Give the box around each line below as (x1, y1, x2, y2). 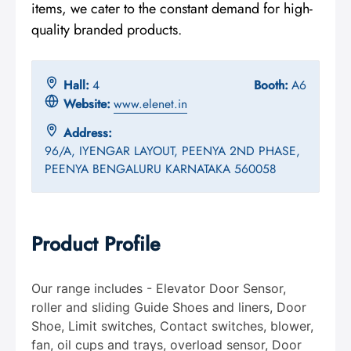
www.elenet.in (114, 95, 187, 114)
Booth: (254, 76, 288, 95)
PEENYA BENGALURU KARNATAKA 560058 (45, 160, 277, 179)
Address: (63, 124, 112, 143)
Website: (63, 95, 110, 114)
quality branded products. (31, 20, 182, 41)
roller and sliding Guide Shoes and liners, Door (31, 299, 306, 316)
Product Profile (31, 230, 160, 259)
